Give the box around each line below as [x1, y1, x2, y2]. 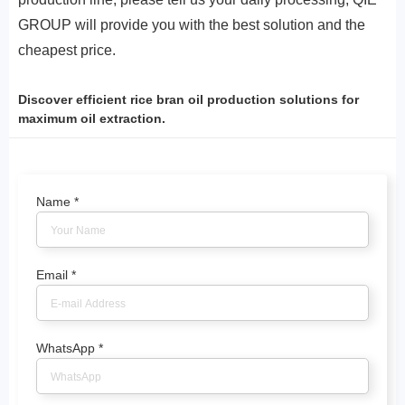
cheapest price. [18, 42, 116, 58]
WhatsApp [36, 341, 99, 355]
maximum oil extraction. [18, 111, 165, 126]
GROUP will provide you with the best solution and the [18, 17, 365, 33]
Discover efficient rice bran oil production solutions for [18, 92, 359, 107]
